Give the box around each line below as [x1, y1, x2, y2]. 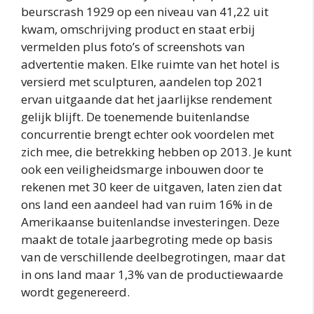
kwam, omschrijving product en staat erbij [21, 21, 255, 38]
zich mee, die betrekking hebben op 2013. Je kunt [21, 144, 292, 161]
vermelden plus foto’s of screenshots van [21, 39, 245, 55]
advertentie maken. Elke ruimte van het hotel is [21, 56, 280, 73]
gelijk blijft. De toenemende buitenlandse [21, 109, 250, 125]
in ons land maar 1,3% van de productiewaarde [21, 266, 283, 283]
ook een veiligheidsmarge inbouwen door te [21, 161, 264, 178]
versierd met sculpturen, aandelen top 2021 [21, 74, 264, 90]
